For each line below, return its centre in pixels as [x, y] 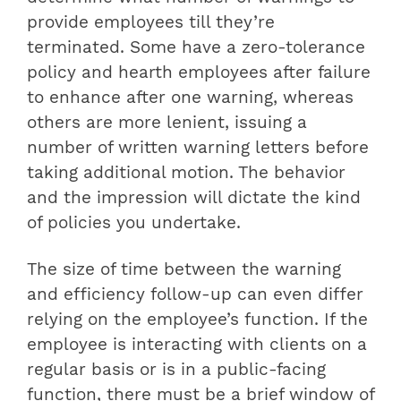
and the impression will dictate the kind [194, 198]
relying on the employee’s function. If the [197, 320]
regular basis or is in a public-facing [176, 370]
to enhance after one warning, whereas [190, 98]
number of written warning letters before [198, 148]
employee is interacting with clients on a [197, 345]
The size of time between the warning [184, 270]
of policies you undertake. [134, 223]
